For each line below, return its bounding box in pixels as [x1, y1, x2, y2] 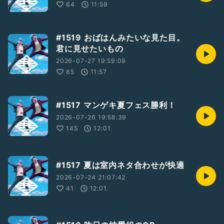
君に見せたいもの [56, 43, 123, 53]
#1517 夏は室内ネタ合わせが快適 [56, 160, 184, 170]
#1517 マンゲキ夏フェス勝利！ [56, 100, 176, 110]
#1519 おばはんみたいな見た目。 [56, 32, 185, 42]
